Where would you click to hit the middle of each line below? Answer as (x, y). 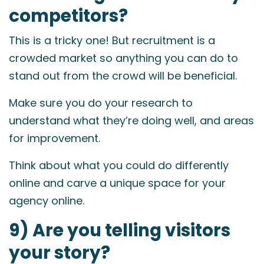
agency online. (47, 201)
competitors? (68, 16)
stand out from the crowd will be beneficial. (123, 76)
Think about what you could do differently (119, 165)
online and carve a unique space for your (117, 183)
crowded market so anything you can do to (123, 58)
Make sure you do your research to (101, 103)
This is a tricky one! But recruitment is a (112, 40)
